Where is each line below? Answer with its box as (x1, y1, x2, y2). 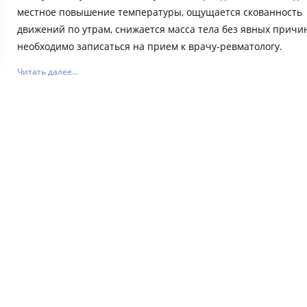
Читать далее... (17, 65, 79, 77)
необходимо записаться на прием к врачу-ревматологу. (17, 39, 283, 53)
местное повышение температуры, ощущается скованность (17, 5, 303, 19)
